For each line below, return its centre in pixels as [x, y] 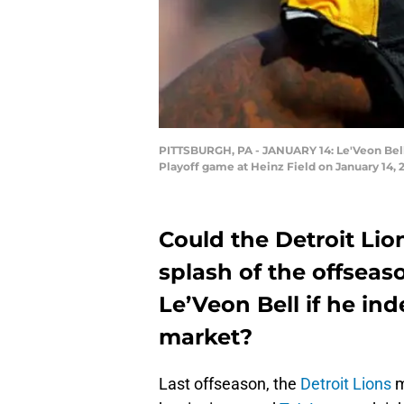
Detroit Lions [346, 384]
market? [206, 337]
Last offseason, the [230, 384]
